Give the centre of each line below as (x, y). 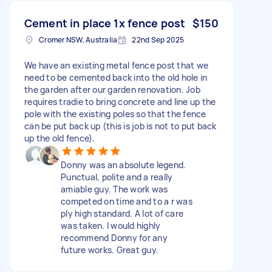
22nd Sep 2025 (158, 39)
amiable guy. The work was (114, 189)
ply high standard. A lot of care (122, 213)
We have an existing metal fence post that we (116, 65)
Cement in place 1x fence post (105, 23)
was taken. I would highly (111, 225)
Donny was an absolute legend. (124, 165)
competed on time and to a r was (127, 201)
